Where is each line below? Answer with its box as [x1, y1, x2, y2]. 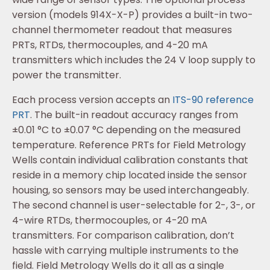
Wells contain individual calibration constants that [12, 153, 248, 168]
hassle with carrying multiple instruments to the [12, 243, 239, 258]
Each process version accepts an [12, 93, 172, 107]
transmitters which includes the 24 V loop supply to [12, 53, 256, 67]
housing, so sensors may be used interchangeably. [12, 183, 249, 198]
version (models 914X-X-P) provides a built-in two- [12, 8, 253, 22]
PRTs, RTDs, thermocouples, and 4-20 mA [12, 38, 208, 52]
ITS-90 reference [172, 93, 254, 107]
